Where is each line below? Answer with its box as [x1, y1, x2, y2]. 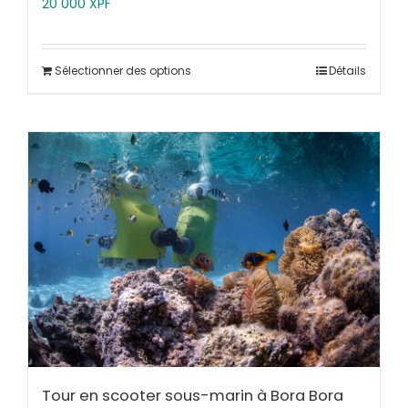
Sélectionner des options [55, 63, 191, 79]
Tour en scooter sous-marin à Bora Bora [42, 384, 343, 406]
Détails [329, 63, 366, 79]
